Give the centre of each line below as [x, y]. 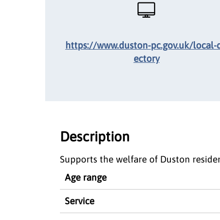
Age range [86, 177]
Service [80, 201]
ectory [146, 58]
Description [95, 136]
